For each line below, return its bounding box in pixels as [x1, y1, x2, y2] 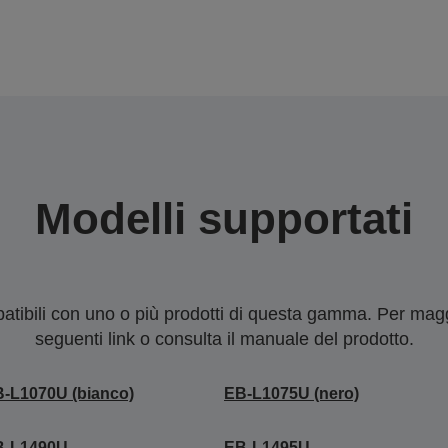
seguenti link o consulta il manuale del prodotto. [34, 329, 414, 349]
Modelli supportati [35, 194, 413, 243]
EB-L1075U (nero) [223, 385, 359, 402]
